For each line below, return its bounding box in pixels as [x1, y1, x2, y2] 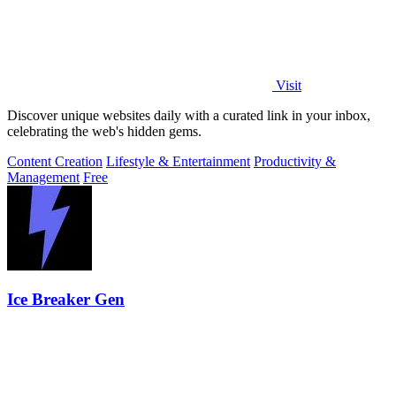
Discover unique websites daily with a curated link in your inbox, [7, 107, 370, 123]
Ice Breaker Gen [7, 290, 125, 309]
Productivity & [254, 153, 336, 169]
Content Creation [7, 153, 103, 169]
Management [7, 169, 80, 185]
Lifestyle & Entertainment [106, 153, 250, 169]
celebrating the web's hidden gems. [7, 123, 202, 139]
